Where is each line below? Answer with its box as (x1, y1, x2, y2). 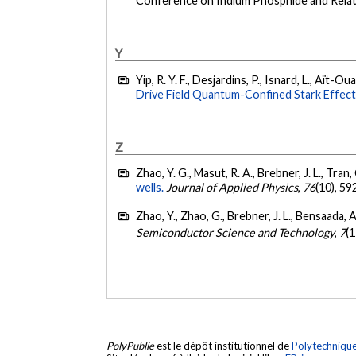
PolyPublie (106, 339, 155, 352)
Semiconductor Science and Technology (136, 225, 335, 239)
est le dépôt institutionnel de (154, 339, 292, 352)
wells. (136, 180, 164, 195)
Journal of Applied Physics (166, 180, 299, 195)
